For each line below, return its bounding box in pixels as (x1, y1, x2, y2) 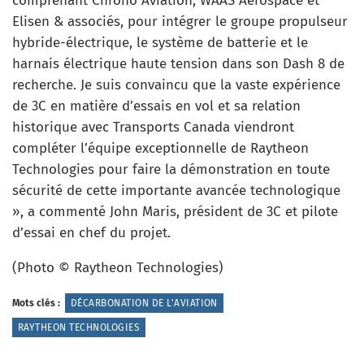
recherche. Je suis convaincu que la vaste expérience (12, 76, 340, 93)
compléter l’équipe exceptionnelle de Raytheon (12, 139, 309, 157)
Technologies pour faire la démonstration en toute (12, 160, 330, 178)
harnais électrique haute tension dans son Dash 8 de (12, 54, 344, 72)
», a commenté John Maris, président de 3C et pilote (12, 202, 338, 220)
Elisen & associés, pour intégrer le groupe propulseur (12, 12, 348, 30)
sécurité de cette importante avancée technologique (12, 181, 340, 199)
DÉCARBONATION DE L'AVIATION (71, 297, 218, 309)
